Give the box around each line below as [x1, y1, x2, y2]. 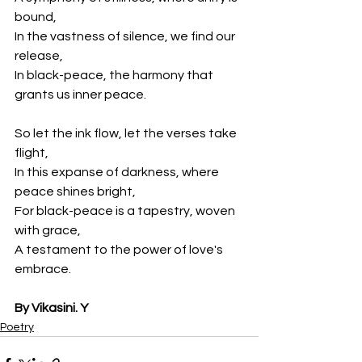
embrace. [15, 263, 71, 276]
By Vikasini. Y [15, 301, 88, 314]
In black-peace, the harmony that [15, 69, 216, 82]
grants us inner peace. [15, 88, 146, 101]
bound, [15, 11, 57, 23]
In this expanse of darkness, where [15, 166, 221, 179]
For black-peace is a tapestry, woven [15, 204, 238, 217]
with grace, [15, 224, 81, 237]
